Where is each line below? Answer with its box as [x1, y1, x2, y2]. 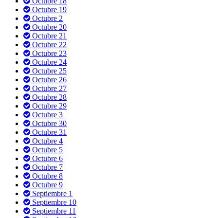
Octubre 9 [30, 180, 63, 189]
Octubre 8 [30, 171, 63, 180]
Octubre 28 [30, 92, 67, 101]
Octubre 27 [30, 84, 67, 92]
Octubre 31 [30, 127, 67, 136]
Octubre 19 [30, 5, 67, 14]
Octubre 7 [30, 163, 63, 171]
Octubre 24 [30, 57, 67, 66]
